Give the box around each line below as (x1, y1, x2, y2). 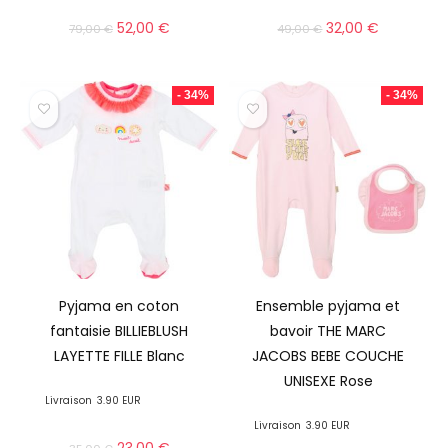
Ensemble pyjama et (256, 296, 401, 317)
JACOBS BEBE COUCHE (252, 346, 405, 367)
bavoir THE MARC (270, 321, 387, 342)
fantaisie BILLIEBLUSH (50, 321, 189, 342)
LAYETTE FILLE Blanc (53, 346, 185, 367)
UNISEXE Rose (283, 371, 373, 392)
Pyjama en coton (59, 296, 180, 317)
